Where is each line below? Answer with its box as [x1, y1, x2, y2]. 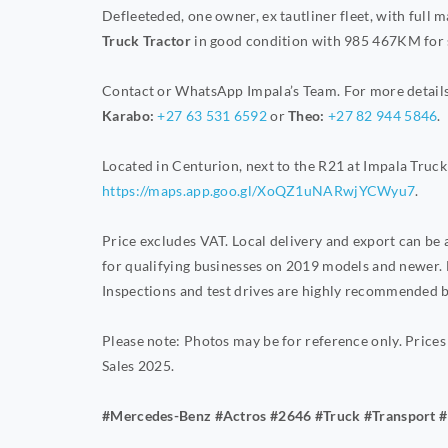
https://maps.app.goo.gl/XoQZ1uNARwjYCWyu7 [102, 182, 416, 199]
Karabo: [102, 107, 158, 124]
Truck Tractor [102, 32, 191, 49]
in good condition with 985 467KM [190, 32, 421, 49]
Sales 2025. [102, 357, 175, 374]
